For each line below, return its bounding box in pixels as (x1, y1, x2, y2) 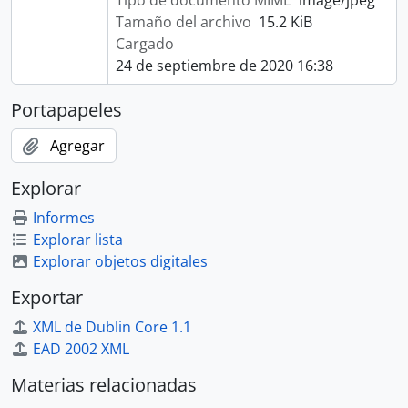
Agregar (50, 136, 105, 156)
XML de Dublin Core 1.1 (33, 317, 191, 337)
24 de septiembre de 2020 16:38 (115, 56, 333, 76)
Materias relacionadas (11, 372, 197, 397)
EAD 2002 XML (33, 339, 129, 359)
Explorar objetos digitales (33, 251, 208, 271)
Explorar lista (33, 229, 123, 250)
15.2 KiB (258, 12, 312, 32)
